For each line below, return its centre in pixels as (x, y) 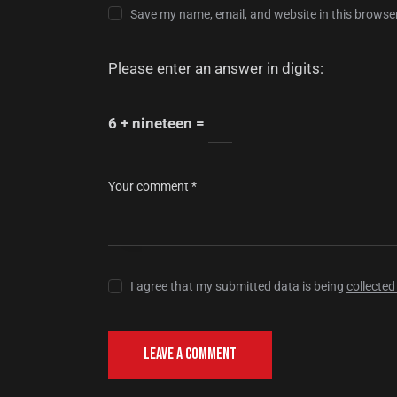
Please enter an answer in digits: (216, 69)
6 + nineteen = (158, 124)
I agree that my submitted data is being (239, 287)
